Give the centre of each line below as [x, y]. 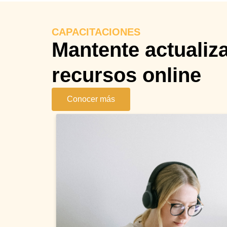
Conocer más [91, 99]
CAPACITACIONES [96, 32]
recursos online [126, 75]
